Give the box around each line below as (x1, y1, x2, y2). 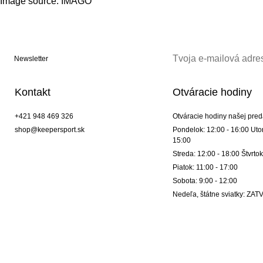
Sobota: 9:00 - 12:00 (172, 176, 237, 185)
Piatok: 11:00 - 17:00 (172, 163, 238, 171)
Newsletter (14, 54, 48, 63)
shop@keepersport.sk (15, 125, 85, 134)
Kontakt (15, 86, 50, 98)
